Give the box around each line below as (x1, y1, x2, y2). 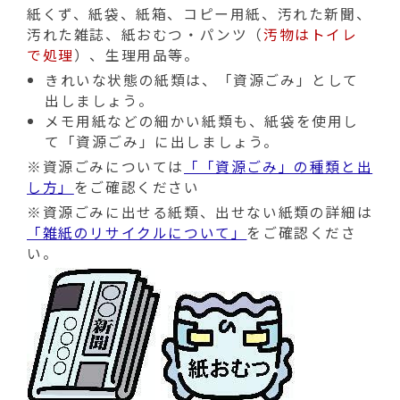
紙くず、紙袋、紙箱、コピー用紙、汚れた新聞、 (27, 4, 372, 24)
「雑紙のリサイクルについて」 (27, 222, 247, 243)
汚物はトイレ (263, 24, 358, 45)
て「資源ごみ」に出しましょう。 (45, 131, 279, 152)
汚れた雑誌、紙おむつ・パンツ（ (27, 24, 263, 45)
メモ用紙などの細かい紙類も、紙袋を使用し (45, 111, 360, 131)
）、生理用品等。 (73, 45, 200, 65)
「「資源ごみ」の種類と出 (184, 156, 373, 177)
